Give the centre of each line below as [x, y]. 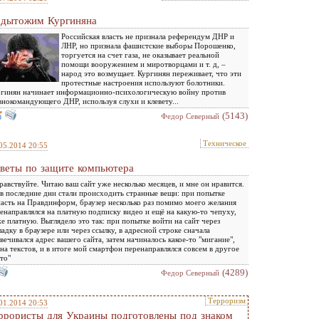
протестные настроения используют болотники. [143, 83]
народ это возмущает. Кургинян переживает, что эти [151, 73]
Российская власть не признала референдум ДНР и [148, 36]
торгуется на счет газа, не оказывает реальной [140, 55]
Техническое [225, 143]
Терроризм [227, 300]
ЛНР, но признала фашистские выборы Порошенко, [148, 46]
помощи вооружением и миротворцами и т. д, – [143, 64]
